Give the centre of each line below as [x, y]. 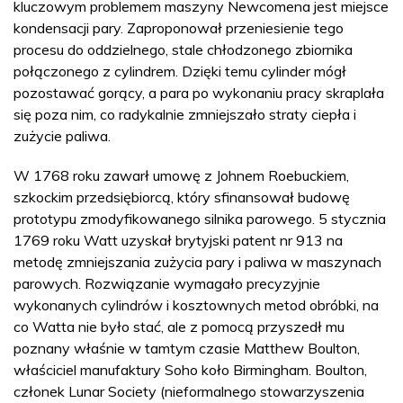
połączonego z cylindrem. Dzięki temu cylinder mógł [180, 71]
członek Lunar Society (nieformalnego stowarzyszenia [189, 391]
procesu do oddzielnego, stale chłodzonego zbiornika [183, 49]
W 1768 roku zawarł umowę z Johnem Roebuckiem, [181, 175]
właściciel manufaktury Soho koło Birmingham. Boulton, [190, 369]
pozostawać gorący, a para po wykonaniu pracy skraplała [199, 92]
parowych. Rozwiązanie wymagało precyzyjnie [167, 283]
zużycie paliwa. [62, 135]
